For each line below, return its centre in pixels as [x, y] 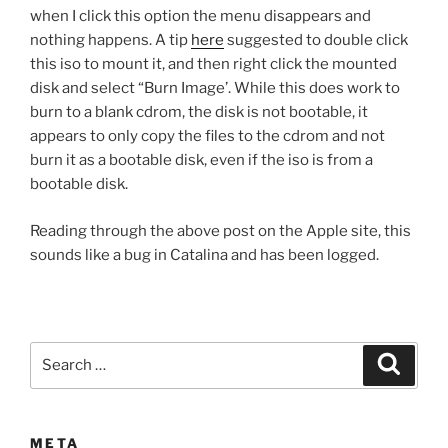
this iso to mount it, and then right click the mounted [213, 64]
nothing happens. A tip [110, 40]
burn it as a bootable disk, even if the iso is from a [201, 160]
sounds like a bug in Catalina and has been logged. [204, 254]
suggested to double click [316, 40]
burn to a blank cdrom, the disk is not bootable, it [199, 112]
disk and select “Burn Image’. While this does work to [215, 88]
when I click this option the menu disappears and [200, 16]
